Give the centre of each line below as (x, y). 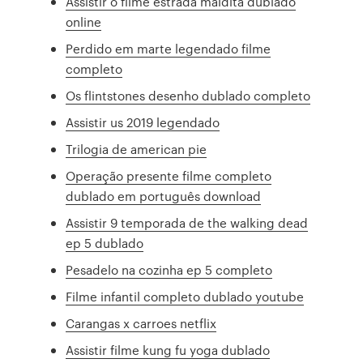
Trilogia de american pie (137, 149)
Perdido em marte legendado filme (169, 49)
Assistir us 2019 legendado (143, 122)
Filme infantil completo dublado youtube (185, 297)
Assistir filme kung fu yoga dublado (168, 350)
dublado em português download (164, 196)
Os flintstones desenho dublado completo (188, 96)
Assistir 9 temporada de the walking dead (187, 223)
